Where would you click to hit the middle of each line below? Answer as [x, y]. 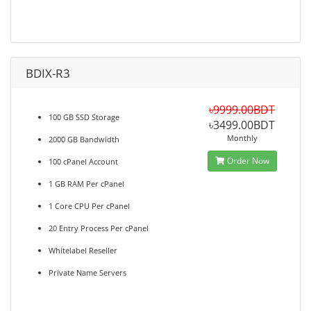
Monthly [242, 138]
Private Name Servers [87, 272]
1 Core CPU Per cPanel [89, 206]
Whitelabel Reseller [83, 250]
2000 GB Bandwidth [84, 139]
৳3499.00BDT [242, 125]
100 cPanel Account [83, 161]
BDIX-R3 [48, 73]
